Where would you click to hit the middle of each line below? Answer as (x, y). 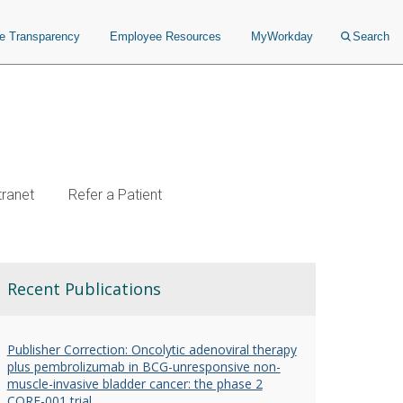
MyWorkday (282, 36)
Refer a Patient (115, 195)
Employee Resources (166, 36)
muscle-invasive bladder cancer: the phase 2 (134, 384)
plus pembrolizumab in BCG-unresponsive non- (143, 367)
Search (371, 36)
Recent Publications (84, 289)
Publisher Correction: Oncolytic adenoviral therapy (152, 349)
